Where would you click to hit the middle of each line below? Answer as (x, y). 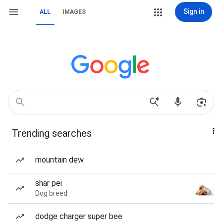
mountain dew (59, 160)
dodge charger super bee (79, 216)
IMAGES (74, 12)
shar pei (49, 183)
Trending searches (52, 133)
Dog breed (51, 193)
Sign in (194, 11)
